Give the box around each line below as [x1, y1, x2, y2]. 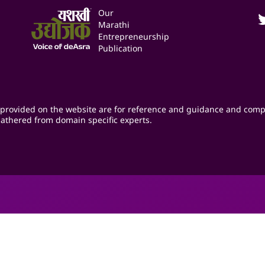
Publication [98, 42, 143, 54]
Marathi [98, 18, 130, 30]
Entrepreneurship [98, 30, 170, 42]
